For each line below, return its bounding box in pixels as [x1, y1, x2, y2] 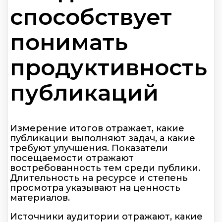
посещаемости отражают [10, 153, 134, 164]
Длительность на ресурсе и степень [10, 172, 188, 184]
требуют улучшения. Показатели [10, 143, 168, 154]
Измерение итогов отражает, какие [10, 123, 184, 134]
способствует [10, 2, 172, 30]
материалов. [10, 192, 70, 204]
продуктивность [10, 53, 207, 81]
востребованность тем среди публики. [10, 163, 200, 174]
